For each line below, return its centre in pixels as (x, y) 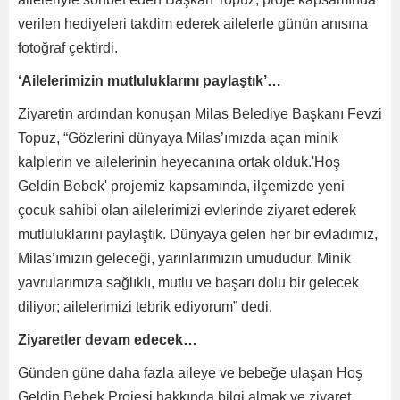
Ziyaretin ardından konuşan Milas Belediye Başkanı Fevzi (200, 113)
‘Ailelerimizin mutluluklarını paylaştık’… (150, 80)
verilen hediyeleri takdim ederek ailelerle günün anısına (193, 23)
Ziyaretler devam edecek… (108, 339)
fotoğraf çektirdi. (68, 47)
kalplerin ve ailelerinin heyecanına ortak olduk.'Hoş (179, 162)
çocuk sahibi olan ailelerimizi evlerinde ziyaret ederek (187, 210)
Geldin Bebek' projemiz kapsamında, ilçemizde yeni (181, 186)
